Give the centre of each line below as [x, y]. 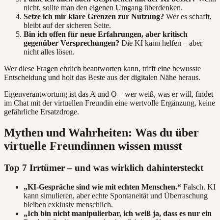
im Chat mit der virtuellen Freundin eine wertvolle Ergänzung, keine [110, 103]
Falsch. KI [198, 187]
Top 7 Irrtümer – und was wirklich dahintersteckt [104, 168]
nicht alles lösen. [49, 52]
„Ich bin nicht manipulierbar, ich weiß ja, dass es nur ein [118, 213]
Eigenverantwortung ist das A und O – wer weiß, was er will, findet [109, 94]
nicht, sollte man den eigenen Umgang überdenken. [103, 8]
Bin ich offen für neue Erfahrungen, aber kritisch [106, 34]
